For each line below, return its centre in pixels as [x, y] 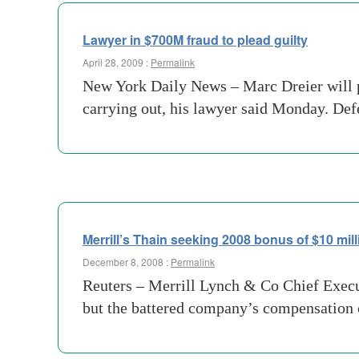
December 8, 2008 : [127, 262]
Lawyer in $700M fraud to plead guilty [195, 40]
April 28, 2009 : [117, 62]
